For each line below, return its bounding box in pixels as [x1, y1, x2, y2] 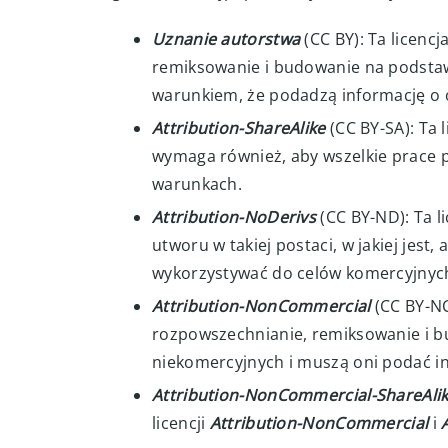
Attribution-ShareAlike [152, 117, 326, 139]
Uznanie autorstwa [152, 28, 301, 50]
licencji [152, 412, 210, 434]
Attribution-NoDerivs [152, 206, 316, 228]
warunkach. [152, 173, 243, 195]
